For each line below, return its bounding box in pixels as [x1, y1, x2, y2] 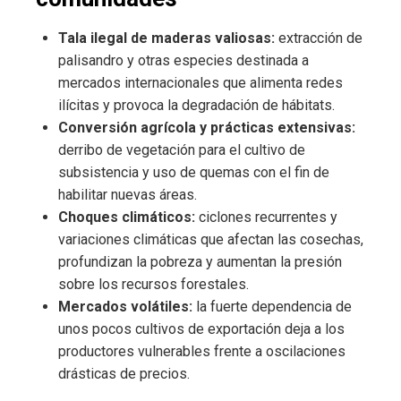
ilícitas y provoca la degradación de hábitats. [58, 97, 335, 115]
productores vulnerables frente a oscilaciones [58, 343, 346, 361]
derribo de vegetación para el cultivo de [58, 141, 305, 159]
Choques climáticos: [58, 209, 195, 226]
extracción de [275, 30, 363, 47]
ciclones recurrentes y [195, 209, 337, 226]
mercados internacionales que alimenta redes [58, 74, 343, 92]
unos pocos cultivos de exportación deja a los [58, 320, 345, 338]
